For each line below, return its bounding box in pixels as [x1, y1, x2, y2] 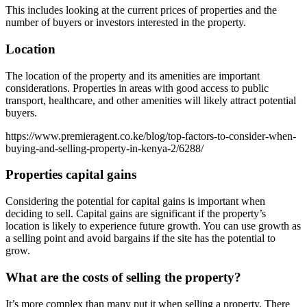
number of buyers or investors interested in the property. [5, 16, 246, 29]
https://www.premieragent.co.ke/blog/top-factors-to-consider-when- [5, 130, 296, 142]
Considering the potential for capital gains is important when [5, 195, 265, 208]
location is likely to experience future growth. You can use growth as [5, 220, 301, 232]
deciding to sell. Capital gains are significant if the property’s [5, 208, 266, 220]
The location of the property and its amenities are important [5, 69, 260, 82]
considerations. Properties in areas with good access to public [5, 82, 269, 94]
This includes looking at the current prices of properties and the [5, 4, 277, 16]
